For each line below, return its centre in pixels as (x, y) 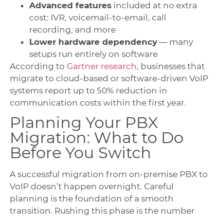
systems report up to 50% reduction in (89, 91)
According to (38, 66)
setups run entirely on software (93, 54)
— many (175, 42)
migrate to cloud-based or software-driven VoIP (109, 79)
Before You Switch (81, 152)
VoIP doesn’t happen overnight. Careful (92, 186)
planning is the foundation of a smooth (92, 198)
